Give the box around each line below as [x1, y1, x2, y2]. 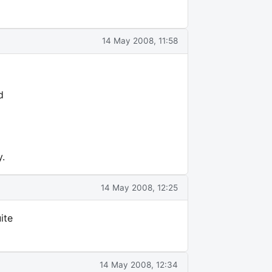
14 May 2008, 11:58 [102, 36, 178, 46]
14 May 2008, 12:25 [101, 182, 178, 192]
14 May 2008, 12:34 [100, 259, 178, 270]
